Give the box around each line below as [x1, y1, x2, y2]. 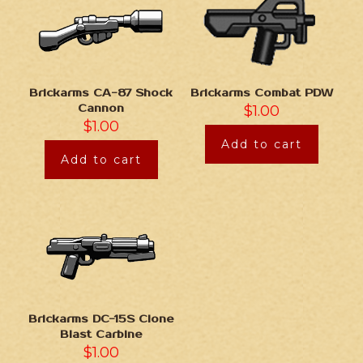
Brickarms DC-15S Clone [28, 313, 174, 327]
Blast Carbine [59, 328, 143, 342]
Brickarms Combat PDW [190, 87, 334, 100]
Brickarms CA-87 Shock [29, 87, 173, 100]
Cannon [78, 102, 125, 116]
